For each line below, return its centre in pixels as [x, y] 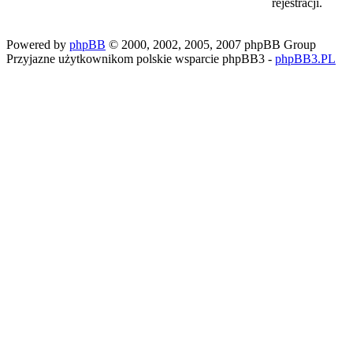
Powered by [38, 45]
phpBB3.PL [305, 59]
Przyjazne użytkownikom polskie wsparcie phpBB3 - [141, 59]
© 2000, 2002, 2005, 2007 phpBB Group [211, 45]
